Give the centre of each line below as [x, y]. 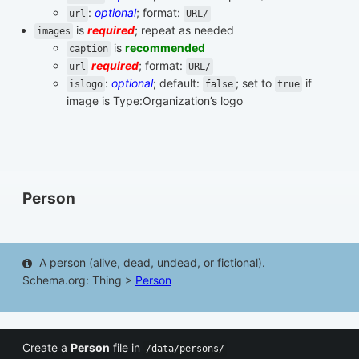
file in [127, 348]
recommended [165, 47]
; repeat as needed [184, 30]
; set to [255, 83]
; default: [178, 83]
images [54, 31]
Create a [46, 348]
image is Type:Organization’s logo [155, 100]
